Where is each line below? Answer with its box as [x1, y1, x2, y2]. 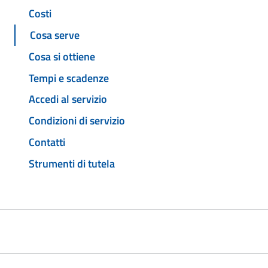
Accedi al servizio [29, 91, 107, 108]
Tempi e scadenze [29, 69, 109, 86]
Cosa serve [30, 27, 80, 44]
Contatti [29, 133, 65, 150]
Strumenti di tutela [29, 155, 115, 172]
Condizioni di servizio [29, 112, 125, 129]
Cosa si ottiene [29, 48, 95, 65]
